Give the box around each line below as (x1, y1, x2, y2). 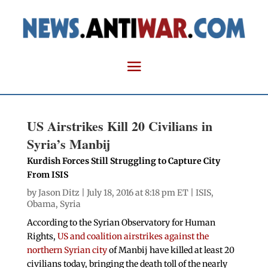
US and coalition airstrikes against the (57, 231, 209, 242)
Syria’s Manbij (26, 134, 110, 154)
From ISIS (26, 169, 68, 181)
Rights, (26, 231, 57, 242)
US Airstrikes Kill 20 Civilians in (26, 116, 212, 136)
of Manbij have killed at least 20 (106, 245, 234, 256)
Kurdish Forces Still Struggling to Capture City (26, 156, 220, 167)
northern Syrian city (26, 245, 107, 256)
